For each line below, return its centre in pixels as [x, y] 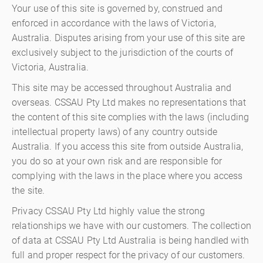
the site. [28, 190]
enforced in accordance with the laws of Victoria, [114, 23]
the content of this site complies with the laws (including [131, 117]
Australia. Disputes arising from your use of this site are [129, 38]
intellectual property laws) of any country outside [115, 132]
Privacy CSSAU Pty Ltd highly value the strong [109, 211]
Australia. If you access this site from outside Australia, [128, 146]
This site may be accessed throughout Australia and [122, 88]
